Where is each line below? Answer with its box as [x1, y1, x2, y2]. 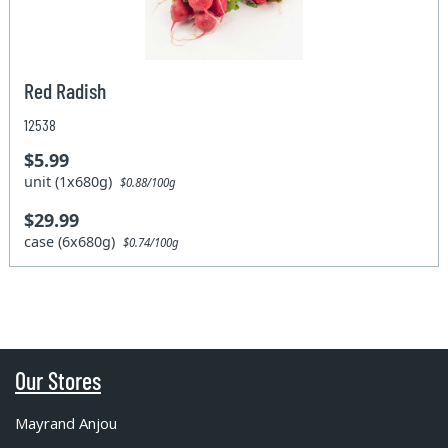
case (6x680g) [24, 231, 124, 251]
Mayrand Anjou [15, 413, 117, 434]
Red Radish [24, 76, 107, 103]
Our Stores [15, 366, 101, 396]
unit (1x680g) [24, 171, 121, 191]
